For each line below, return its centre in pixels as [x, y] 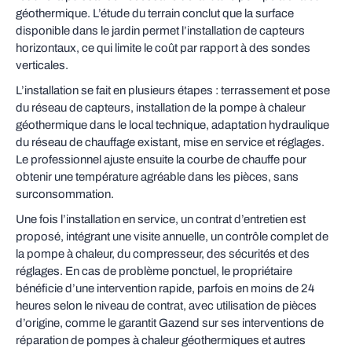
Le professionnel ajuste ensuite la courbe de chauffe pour [161, 159]
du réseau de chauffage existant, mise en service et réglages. [170, 142]
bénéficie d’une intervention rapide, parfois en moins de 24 [165, 288]
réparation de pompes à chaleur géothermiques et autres [161, 340]
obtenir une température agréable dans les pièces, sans [157, 177]
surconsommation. [65, 194]
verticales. [42, 65]
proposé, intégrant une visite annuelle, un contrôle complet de [172, 236]
